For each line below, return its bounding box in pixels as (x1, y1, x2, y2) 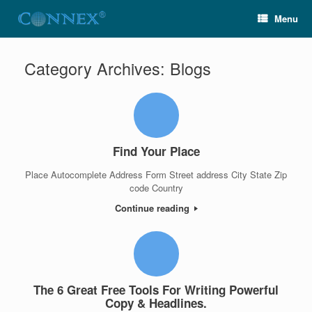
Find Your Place (112, 143, 200, 159)
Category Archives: (24, 56, 170, 80)
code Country (129, 180, 183, 194)
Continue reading (114, 201, 192, 214)
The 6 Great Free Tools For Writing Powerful (33, 281, 279, 299)
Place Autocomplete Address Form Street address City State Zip (25, 167, 287, 181)
